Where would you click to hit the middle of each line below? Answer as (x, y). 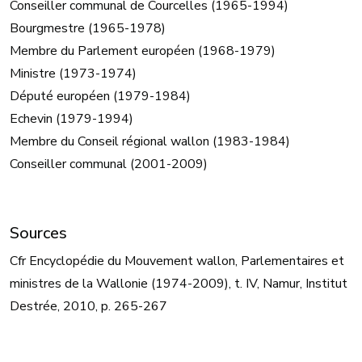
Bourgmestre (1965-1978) (88, 29)
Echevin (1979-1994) (72, 119)
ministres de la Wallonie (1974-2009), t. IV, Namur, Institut (179, 284)
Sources (38, 234)
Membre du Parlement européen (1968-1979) (143, 51)
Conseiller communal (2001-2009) (109, 164)
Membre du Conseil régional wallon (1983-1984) (150, 142)
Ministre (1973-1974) (73, 74)
